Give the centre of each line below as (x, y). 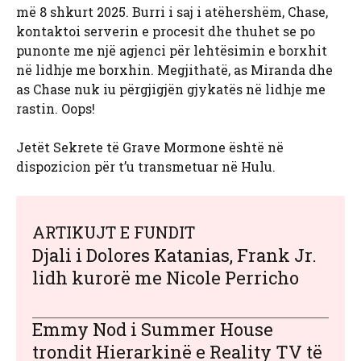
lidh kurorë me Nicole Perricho (166, 278)
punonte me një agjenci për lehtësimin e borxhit (172, 51)
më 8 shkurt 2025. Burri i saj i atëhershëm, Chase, (172, 12)
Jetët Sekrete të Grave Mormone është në (150, 147)
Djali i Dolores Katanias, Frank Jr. (174, 255)
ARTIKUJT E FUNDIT (114, 232)
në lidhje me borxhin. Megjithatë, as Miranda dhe (174, 70)
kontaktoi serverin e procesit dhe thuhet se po (166, 31)
